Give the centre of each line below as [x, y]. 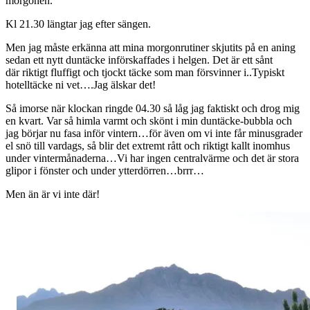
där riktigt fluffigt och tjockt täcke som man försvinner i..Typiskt [145, 72]
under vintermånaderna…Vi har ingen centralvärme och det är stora [152, 158]
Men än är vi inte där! [53, 194]
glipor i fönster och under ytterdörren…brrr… [105, 170]
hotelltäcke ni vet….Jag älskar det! [81, 84]
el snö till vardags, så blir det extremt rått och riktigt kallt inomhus [148, 145]
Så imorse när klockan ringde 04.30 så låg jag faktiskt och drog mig [153, 108]
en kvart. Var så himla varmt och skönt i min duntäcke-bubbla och [149, 120]
